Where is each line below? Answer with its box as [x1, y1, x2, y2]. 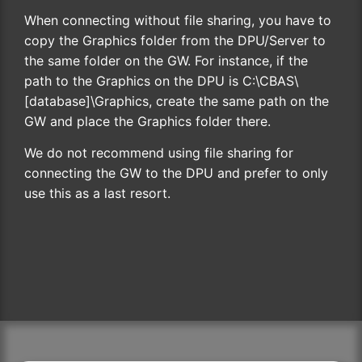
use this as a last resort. [24, 185, 170, 202]
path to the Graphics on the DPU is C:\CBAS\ [24, 72, 299, 89]
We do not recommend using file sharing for [24, 145, 293, 162]
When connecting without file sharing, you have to [24, 11, 331, 28]
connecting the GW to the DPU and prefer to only [24, 165, 328, 182]
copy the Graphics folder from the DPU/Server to [24, 32, 326, 48]
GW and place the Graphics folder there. [24, 112, 271, 129]
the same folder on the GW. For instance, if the [24, 52, 308, 69]
